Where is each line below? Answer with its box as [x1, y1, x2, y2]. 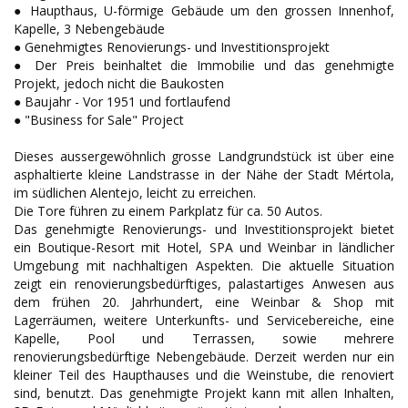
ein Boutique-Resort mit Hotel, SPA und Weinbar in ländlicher [14, 239, 394, 257]
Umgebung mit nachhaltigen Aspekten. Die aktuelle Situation [14, 257, 394, 275]
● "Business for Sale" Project [14, 111, 184, 129]
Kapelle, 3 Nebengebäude [14, 20, 165, 38]
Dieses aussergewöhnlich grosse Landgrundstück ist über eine [14, 148, 394, 166]
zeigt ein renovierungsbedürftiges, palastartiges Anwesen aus [14, 275, 394, 293]
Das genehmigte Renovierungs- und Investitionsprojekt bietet [14, 220, 394, 239]
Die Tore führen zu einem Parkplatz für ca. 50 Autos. [14, 202, 322, 220]
